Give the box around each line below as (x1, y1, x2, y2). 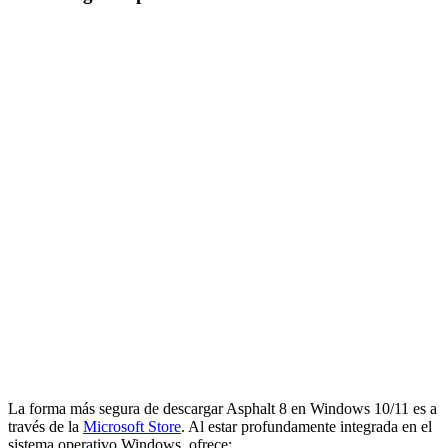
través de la (8, 418, 83, 436)
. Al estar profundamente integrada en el (181, 418, 432, 436)
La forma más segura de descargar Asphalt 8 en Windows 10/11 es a (8, 400, 437, 418)
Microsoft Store (83, 418, 181, 436)
